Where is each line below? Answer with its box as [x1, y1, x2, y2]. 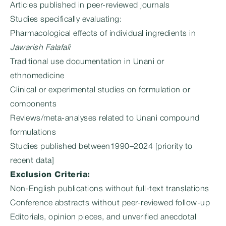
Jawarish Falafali [10, 44, 71, 51]
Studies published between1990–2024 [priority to [10, 143, 193, 150]
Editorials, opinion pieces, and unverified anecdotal [10, 214, 196, 221]
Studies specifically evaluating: [10, 16, 122, 23]
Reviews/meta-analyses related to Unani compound [10, 115, 200, 122]
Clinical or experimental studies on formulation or [10, 87, 190, 94]
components [10, 101, 56, 108]
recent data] [10, 157, 54, 164]
